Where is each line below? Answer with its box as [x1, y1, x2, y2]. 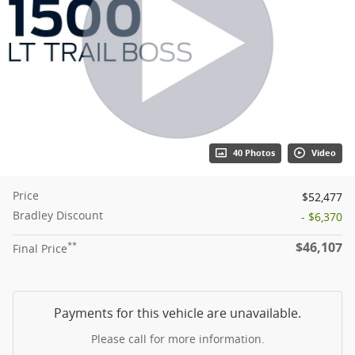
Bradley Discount [13, 207, 103, 223]
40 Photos [233, 147, 275, 158]
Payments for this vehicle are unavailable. [54, 303, 301, 322]
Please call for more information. [90, 330, 265, 346]
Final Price [13, 240, 67, 256]
